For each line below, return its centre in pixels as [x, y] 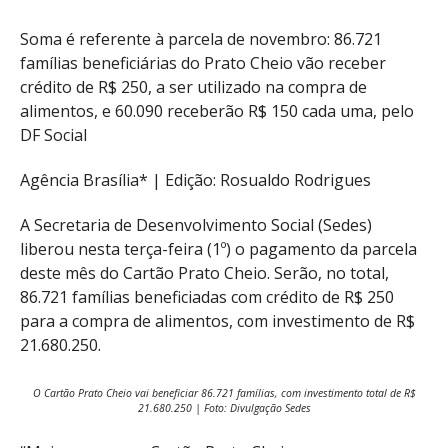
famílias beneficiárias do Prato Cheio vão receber [203, 63]
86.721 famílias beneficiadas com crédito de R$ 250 [207, 296]
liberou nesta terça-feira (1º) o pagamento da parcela [218, 248]
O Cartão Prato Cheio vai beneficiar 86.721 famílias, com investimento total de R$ [224, 392]
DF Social [53, 135]
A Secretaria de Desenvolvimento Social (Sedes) [196, 224]
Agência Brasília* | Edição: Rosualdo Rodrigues [195, 179]
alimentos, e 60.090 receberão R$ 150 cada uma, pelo [217, 111]
